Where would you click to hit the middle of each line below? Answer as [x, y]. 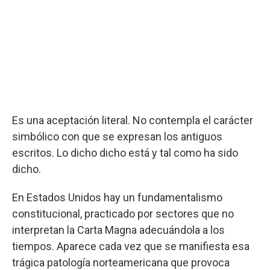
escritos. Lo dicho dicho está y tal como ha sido [125, 153]
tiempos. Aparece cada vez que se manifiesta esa [131, 246]
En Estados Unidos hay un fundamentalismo [117, 197]
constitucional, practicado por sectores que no [123, 214]
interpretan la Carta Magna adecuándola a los [118, 230]
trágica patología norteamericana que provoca [121, 262]
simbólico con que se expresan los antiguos [117, 137]
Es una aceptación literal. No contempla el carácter [133, 120]
